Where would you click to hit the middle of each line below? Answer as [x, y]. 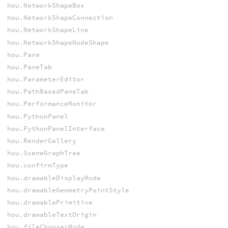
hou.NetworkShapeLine [48, 30]
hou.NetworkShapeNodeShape [58, 42]
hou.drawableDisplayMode [54, 178]
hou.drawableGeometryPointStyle [68, 190]
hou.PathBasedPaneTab [48, 92]
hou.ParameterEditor [46, 79]
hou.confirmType [37, 165]
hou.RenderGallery [41, 141]
